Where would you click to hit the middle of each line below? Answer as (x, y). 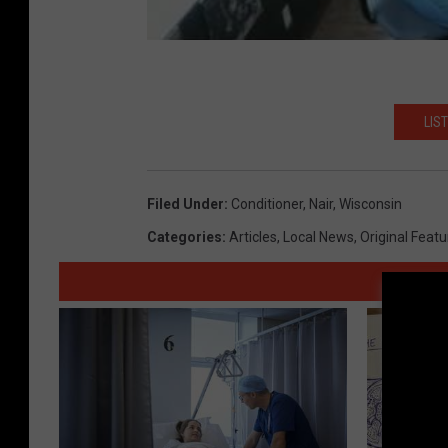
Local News (318, 237)
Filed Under (185, 204)
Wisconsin (370, 204)
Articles (253, 237)
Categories (184, 237)
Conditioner (267, 204)
